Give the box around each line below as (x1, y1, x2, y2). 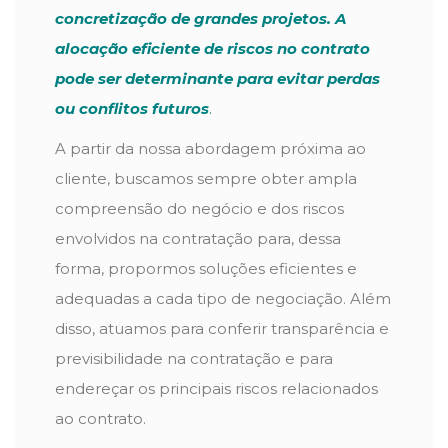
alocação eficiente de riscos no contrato (55, 39, 370, 58)
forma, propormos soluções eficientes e (55, 259, 357, 278)
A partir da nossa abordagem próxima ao (55, 139, 366, 158)
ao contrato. (55, 409, 146, 428)
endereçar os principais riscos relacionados (55, 379, 378, 398)
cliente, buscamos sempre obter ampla (55, 169, 357, 188)
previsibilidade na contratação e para (55, 349, 333, 368)
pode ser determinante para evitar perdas (55, 69, 380, 88)
